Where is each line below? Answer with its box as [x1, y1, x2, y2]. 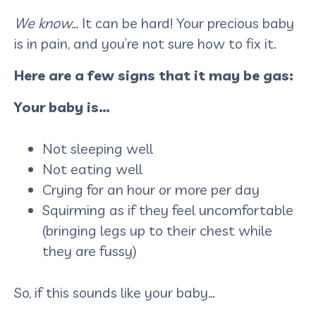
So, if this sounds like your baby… [14, 283, 215, 301]
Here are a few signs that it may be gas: [14, 66, 297, 84]
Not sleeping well [42, 139, 157, 157]
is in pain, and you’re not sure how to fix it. [14, 34, 276, 52]
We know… [14, 13, 82, 32]
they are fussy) [42, 241, 140, 260]
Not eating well [42, 159, 142, 178]
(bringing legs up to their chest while [42, 221, 272, 239]
